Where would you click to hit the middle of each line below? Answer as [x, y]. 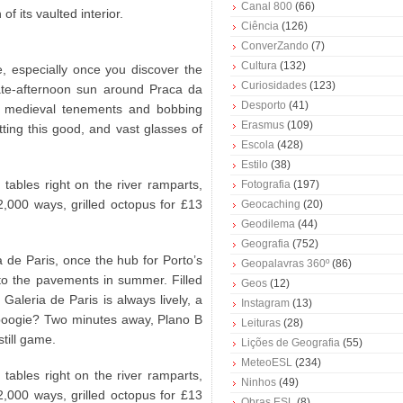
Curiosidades [274, 86]
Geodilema [268, 224]
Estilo [255, 165]
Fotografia [266, 185]
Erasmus [263, 125]
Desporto [264, 106]
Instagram [265, 304]
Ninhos [259, 383]
